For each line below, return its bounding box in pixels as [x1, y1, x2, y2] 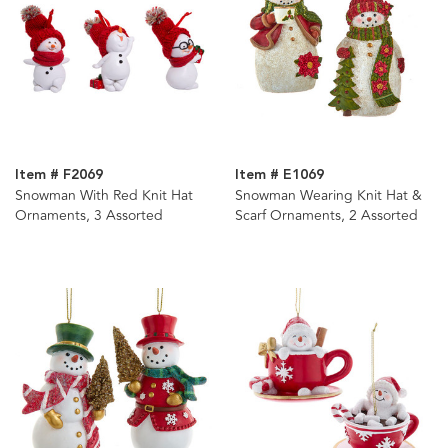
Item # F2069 [15, 164, 103, 187]
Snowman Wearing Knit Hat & [234, 185, 422, 207]
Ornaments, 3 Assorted [15, 205, 163, 227]
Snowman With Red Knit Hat [15, 185, 193, 207]
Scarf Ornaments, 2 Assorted [234, 205, 418, 227]
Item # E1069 [234, 164, 324, 187]
